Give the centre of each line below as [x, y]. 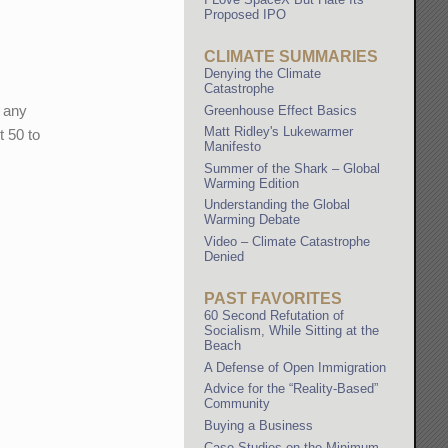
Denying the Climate [263, 73]
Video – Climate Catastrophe [287, 241]
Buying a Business [259, 426]
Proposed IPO [245, 14]
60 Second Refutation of [274, 316]
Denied [224, 256]
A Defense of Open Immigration [295, 367]
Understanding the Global [277, 205]
